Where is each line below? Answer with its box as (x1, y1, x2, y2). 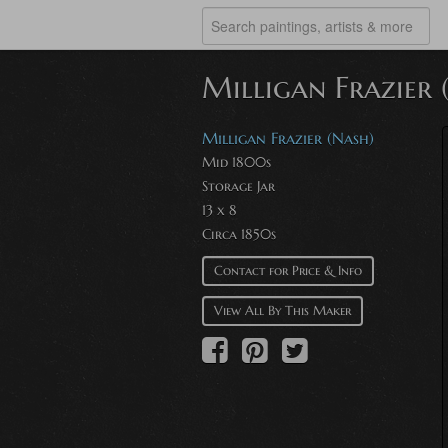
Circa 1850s (202, 225, 276, 243)
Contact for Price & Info (214, 262, 362, 279)
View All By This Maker (214, 302, 351, 319)
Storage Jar (202, 177, 275, 195)
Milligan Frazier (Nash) (202, 128, 374, 148)
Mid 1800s (202, 153, 271, 171)
